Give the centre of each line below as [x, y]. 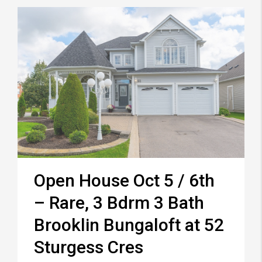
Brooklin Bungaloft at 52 [129, 225]
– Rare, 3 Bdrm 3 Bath [119, 203]
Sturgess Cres [89, 247]
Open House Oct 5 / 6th [124, 181]
